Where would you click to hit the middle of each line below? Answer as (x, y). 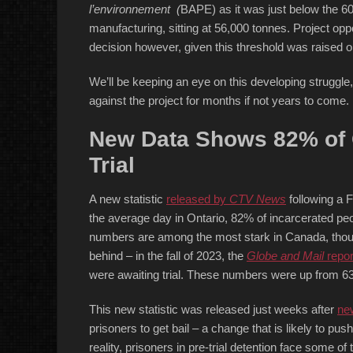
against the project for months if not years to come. (219, 100)
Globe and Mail (285, 256)
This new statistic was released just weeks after (213, 309)
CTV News (258, 199)
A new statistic (128, 199)
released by (198, 199)
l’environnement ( (135, 9)
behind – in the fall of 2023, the (168, 256)
